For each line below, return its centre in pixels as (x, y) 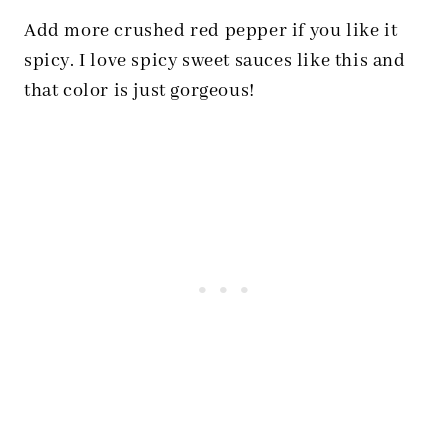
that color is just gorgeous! (139, 91)
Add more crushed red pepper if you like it (211, 31)
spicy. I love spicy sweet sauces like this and (215, 61)
